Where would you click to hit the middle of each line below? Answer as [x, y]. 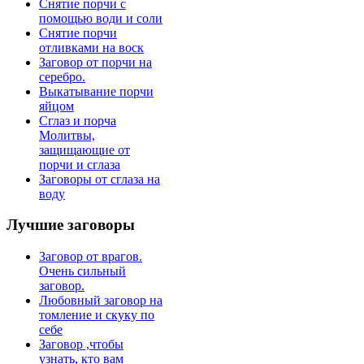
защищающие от [84, 149]
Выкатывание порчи [96, 91]
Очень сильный [82, 271]
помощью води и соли [101, 18]
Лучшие [35, 225]
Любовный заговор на [101, 301]
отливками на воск [91, 47]
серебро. [62, 76]
